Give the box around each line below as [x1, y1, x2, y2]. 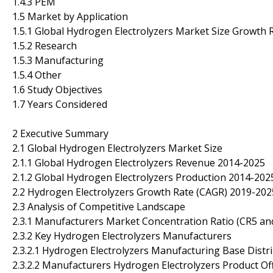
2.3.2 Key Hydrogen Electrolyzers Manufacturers [12, 229, 232, 243]
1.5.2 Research [12, 38, 77, 52]
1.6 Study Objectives [12, 82, 102, 96]
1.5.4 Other [12, 68, 62, 82]
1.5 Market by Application [12, 9, 128, 23]
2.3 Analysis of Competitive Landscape [12, 199, 185, 213]
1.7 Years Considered [12, 97, 107, 111]
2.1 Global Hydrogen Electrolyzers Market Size [12, 141, 222, 155]
